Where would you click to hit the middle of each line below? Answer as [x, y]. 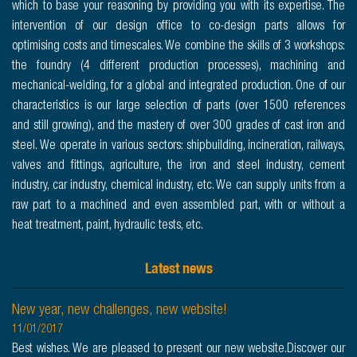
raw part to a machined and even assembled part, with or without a [178, 207]
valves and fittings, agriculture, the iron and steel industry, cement [178, 167]
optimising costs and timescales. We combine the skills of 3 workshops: [178, 47]
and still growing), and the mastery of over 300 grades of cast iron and [178, 127]
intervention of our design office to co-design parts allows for [178, 27]
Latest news [178, 269]
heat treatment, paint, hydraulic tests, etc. [108, 227]
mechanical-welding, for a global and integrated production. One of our [178, 87]
